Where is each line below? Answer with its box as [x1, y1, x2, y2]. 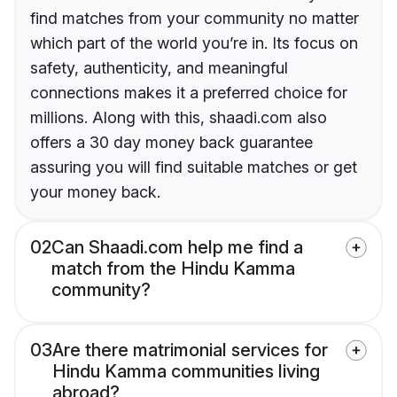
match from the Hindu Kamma [51, 258, 295, 280]
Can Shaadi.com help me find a [51, 237, 303, 259]
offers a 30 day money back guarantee [30, 133, 313, 152]
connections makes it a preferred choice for [30, 83, 347, 103]
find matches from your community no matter [30, 9, 359, 28]
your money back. [30, 183, 160, 202]
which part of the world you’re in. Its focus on [30, 34, 358, 53]
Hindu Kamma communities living [52, 361, 320, 383]
